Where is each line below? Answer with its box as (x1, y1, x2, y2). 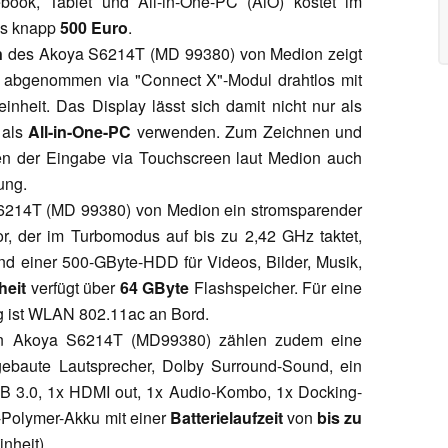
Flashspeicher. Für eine (189, 275, 363, 299)
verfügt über (26, 275, 120, 299)
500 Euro (60, 15, 128, 39)
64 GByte (119, 275, 190, 299)
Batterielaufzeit (169, 405, 283, 429)
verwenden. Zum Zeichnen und (131, 119, 363, 143)
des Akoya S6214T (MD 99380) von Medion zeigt (3, 41, 362, 65)
